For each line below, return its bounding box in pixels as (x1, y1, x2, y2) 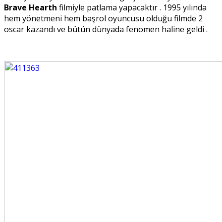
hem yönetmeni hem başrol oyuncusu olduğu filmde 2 (4, 13, 203, 24)
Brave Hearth (4, 2, 57, 13)
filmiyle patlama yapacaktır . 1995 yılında (57, 2, 207, 13)
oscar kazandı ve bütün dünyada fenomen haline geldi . (4, 24, 208, 35)
